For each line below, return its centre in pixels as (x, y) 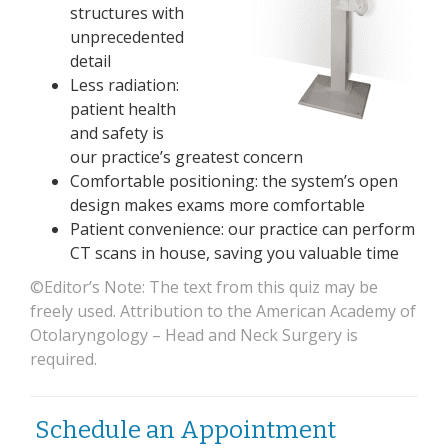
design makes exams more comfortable (217, 205)
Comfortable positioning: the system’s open (234, 181)
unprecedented (127, 37)
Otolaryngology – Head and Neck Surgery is (194, 335)
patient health (123, 109)
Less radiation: (124, 85)
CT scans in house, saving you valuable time (234, 253)
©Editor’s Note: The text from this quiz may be (204, 287)
